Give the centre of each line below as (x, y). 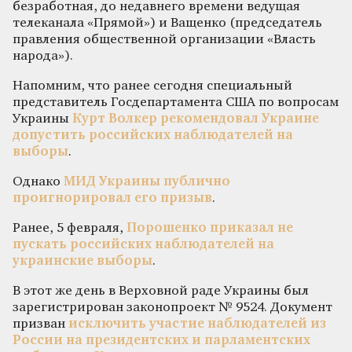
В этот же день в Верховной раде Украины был (161, 291)
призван (40, 324)
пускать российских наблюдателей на (143, 244)
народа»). (43, 56)
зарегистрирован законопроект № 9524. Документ (172, 307)
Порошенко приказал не (210, 228)
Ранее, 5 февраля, (70, 228)
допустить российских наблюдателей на (153, 135)
